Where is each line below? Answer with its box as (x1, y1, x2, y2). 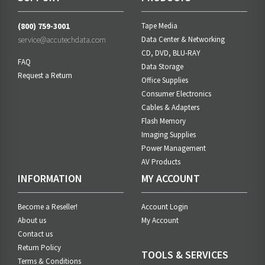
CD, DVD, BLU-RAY (141, 48, 201, 59)
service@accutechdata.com (18, 34, 106, 46)
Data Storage (141, 62, 183, 72)
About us (18, 215, 46, 226)
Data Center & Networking (141, 34, 225, 45)
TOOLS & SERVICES (141, 248, 228, 262)
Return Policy (18, 243, 61, 253)
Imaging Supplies (141, 130, 196, 140)
